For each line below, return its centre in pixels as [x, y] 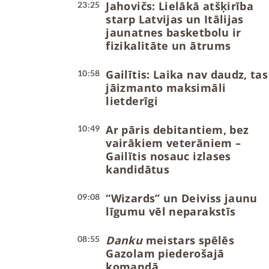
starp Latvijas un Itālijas [175, 20]
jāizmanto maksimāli [166, 88]
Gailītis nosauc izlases [168, 156]
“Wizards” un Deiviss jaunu [182, 198]
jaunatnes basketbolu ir [174, 33]
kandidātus [138, 170]
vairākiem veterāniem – [174, 143]
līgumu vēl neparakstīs [171, 212]
